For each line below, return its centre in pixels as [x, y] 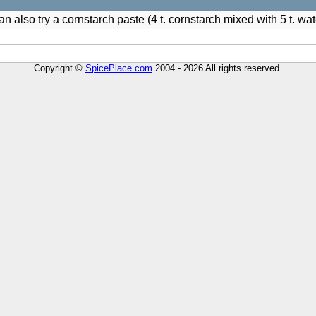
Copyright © [60, 68]
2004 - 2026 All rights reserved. [217, 68]
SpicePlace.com [119, 68]
